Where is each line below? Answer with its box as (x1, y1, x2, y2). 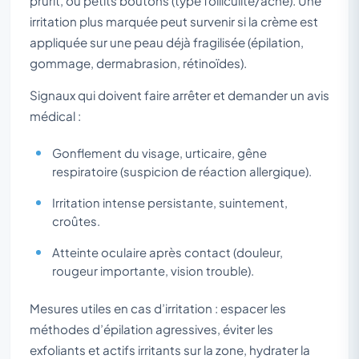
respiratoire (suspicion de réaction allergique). (52, 163, 312, 179)
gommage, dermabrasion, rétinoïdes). (30, 54, 247, 71)
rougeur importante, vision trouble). (52, 263, 254, 278)
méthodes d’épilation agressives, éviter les (30, 321, 273, 337)
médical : (30, 107, 81, 123)
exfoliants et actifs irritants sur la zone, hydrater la (30, 341, 310, 357)
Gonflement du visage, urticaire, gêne (52, 145, 267, 160)
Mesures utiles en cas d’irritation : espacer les (30, 300, 286, 316)
